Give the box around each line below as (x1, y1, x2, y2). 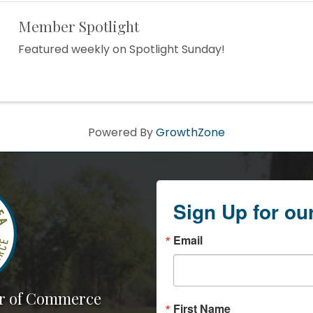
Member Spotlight (17, 16, 139, 36)
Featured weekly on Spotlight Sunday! (17, 41, 225, 57)
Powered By (88, 124, 156, 140)
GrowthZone (156, 124, 225, 140)
